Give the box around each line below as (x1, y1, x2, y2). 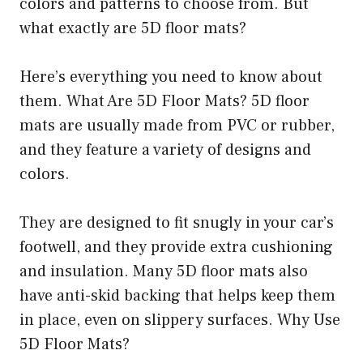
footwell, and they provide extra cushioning (19, 236, 333, 258)
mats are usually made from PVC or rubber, (19, 114, 335, 136)
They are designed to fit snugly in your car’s (19, 211, 334, 233)
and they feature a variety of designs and (19, 139, 311, 160)
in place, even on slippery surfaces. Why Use (19, 309, 340, 331)
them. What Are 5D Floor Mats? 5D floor (19, 90, 310, 112)
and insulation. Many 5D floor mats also (19, 260, 308, 282)
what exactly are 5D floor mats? (19, 17, 246, 39)
